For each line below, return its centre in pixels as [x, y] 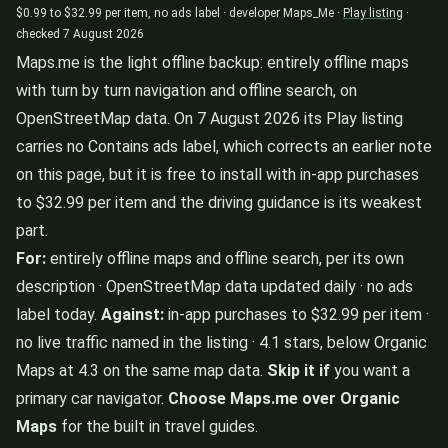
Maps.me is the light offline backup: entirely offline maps [212, 62]
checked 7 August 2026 [80, 33]
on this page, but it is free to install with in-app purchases [217, 174]
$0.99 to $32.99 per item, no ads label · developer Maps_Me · [179, 12]
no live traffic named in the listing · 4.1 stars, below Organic [221, 342]
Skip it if [298, 370]
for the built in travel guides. [157, 426]
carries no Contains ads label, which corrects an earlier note [224, 146]
